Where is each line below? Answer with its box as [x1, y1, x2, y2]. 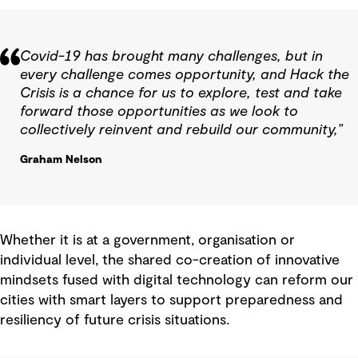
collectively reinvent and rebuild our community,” [20, 122, 343, 137]
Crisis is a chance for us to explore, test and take [20, 86, 342, 101]
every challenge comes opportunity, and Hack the [20, 67, 349, 82]
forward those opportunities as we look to [20, 104, 298, 119]
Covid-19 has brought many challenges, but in [20, 49, 323, 64]
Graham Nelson [20, 153, 101, 165]
